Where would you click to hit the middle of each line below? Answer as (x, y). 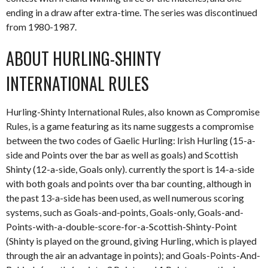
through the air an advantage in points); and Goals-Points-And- (133, 255)
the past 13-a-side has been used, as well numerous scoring (125, 198)
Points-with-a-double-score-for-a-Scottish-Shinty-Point (121, 226)
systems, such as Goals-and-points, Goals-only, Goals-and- (125, 212)
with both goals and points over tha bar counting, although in (129, 183)
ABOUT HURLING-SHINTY (83, 58)
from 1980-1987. (41, 27)
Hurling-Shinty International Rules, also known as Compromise (133, 112)
